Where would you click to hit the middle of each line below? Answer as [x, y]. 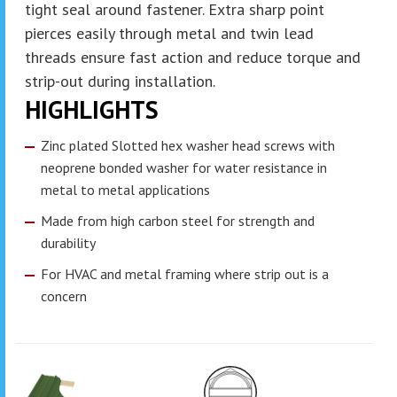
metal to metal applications [125, 190]
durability [68, 243]
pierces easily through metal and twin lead [169, 34]
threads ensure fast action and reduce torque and [193, 58]
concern [64, 296]
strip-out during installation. [120, 82]
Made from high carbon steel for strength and [178, 221]
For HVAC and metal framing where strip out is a [185, 274]
